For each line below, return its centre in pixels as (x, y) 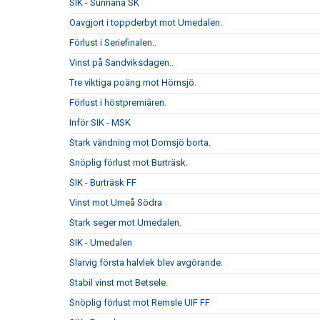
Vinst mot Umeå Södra (116, 202)
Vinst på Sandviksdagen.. (121, 62)
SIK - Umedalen (101, 242)
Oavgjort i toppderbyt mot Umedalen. (146, 22)
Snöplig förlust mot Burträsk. (129, 162)
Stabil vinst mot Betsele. (119, 282)
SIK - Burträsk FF (103, 182)
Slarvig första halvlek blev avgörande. (146, 262)
